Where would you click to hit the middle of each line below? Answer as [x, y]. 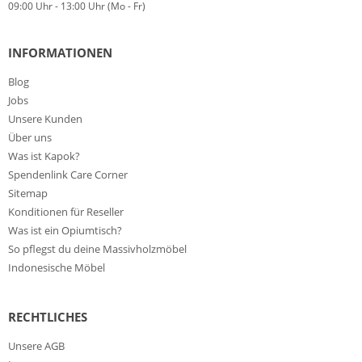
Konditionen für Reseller [66, 212]
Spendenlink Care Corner [68, 175]
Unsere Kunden [45, 119]
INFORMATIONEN [60, 53]
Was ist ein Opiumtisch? [65, 230]
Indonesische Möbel [57, 267]
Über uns [30, 137]
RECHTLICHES [48, 317]
